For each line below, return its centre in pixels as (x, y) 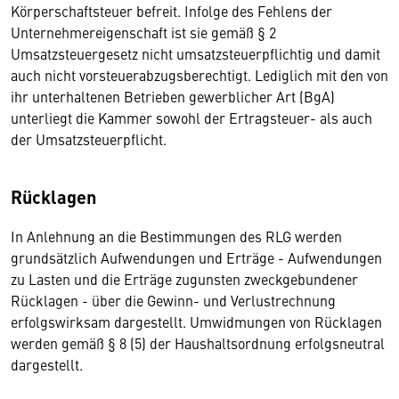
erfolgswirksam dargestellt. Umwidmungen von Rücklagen (196, 322)
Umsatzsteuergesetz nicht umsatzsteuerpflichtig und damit (195, 53)
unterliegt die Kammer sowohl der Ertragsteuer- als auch (191, 118)
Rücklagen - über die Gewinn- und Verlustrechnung (173, 300)
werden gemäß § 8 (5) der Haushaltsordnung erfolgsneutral (198, 343)
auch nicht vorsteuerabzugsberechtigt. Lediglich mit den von (199, 75)
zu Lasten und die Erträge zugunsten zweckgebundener (184, 279)
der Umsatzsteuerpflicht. (89, 139)
